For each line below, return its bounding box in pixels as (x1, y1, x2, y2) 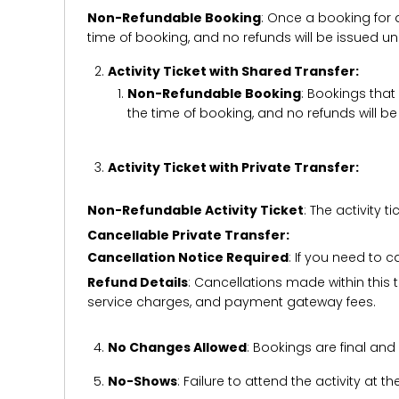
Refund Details (87, 273, 188, 291)
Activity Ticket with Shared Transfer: (107, 62, 359, 80)
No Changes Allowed (107, 338, 247, 356)
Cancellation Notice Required (87, 248, 289, 266)
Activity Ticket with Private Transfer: (107, 159, 359, 176)
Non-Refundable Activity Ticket (87, 201, 304, 219)
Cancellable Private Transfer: (87, 226, 289, 244)
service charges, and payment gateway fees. (87, 293, 376, 311)
